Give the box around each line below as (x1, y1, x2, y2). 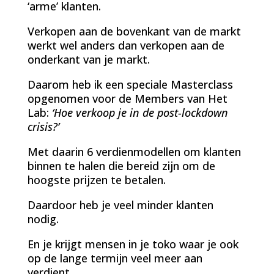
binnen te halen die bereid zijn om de (27, 158, 215, 173)
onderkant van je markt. (27, 51, 150, 67)
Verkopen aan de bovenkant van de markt (27, 23, 241, 39)
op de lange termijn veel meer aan (27, 250, 202, 265)
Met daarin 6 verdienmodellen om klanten (27, 144, 241, 159)
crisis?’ (27, 119, 59, 134)
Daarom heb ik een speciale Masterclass (27, 76, 233, 92)
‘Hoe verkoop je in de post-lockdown (51, 105, 228, 120)
